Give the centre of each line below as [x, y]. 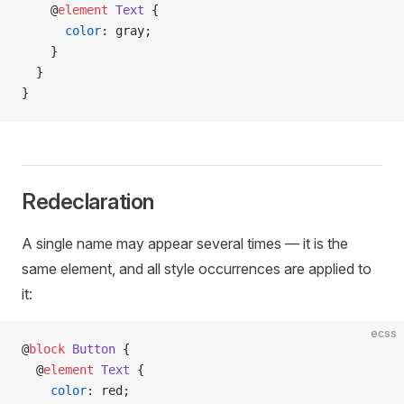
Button [90, 349]
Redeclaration [88, 202]
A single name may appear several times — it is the [185, 243]
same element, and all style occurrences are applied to [197, 269]
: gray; [126, 31]
